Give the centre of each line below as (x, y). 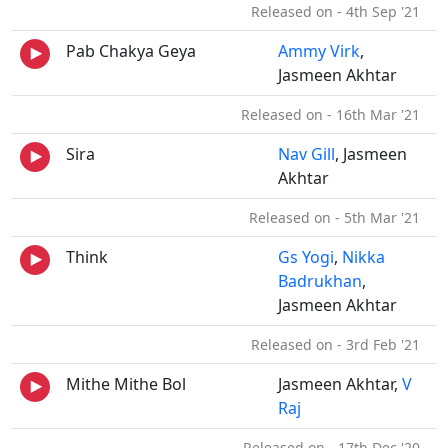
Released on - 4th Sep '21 (339, 11)
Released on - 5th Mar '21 (338, 217)
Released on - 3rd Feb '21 (339, 344)
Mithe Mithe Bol (126, 384)
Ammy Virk (319, 51)
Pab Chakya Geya (131, 51)
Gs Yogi (306, 257)
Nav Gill (306, 154)
